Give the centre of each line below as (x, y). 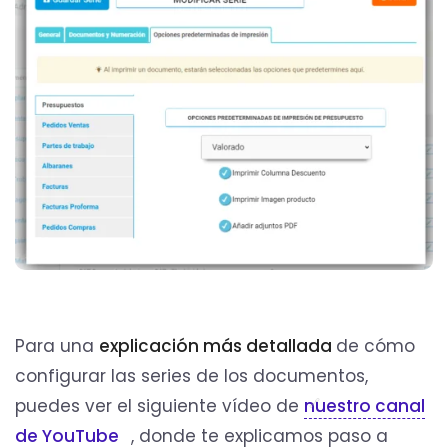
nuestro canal (364, 405)
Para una (57, 345)
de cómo (375, 345)
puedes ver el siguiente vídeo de (159, 405)
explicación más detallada (217, 345)
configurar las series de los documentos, (191, 375)
